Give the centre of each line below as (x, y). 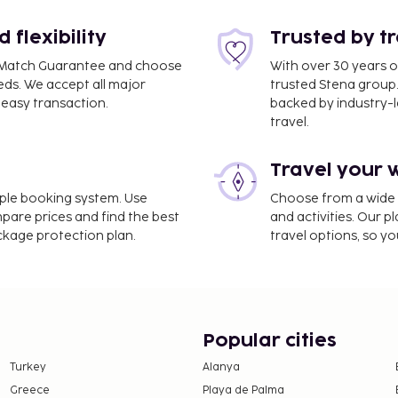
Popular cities (270, 341)
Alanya (221, 367)
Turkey (28, 367)
